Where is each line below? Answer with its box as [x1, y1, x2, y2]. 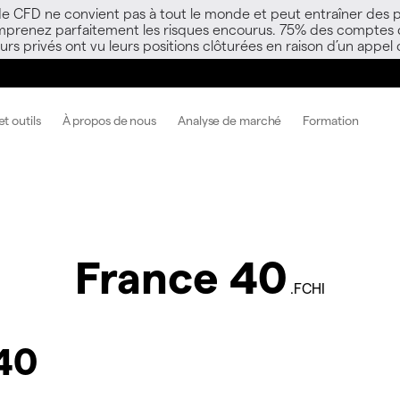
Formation [303, 112, 359, 128]
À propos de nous [62, 112, 157, 128]
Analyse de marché [178, 112, 282, 128]
